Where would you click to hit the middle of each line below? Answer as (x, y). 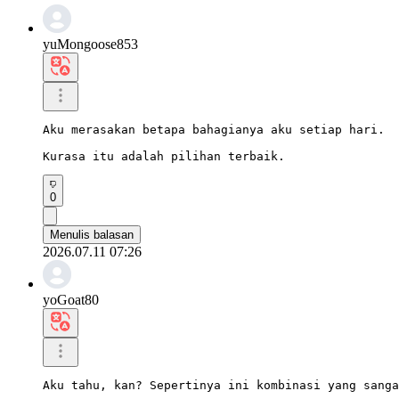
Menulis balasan (92, 234)
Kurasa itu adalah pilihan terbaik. (164, 156)
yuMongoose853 (90, 44)
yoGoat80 (71, 299)
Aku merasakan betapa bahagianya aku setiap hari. (214, 129)
